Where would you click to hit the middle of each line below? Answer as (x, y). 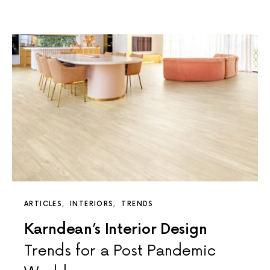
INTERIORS (92, 204)
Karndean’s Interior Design (116, 229)
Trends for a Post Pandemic (120, 251)
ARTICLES (43, 204)
